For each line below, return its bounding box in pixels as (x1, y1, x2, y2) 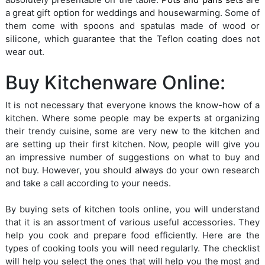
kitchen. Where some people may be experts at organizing (5, 112, 260, 124)
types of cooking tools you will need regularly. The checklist (5, 243, 260, 254)
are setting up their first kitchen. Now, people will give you (5, 138, 260, 150)
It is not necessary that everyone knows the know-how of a (5, 99, 260, 111)
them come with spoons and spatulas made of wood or (5, 20, 260, 32)
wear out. (5, 46, 44, 58)
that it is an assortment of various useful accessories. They (5, 216, 260, 228)
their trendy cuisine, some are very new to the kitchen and (5, 125, 260, 137)
